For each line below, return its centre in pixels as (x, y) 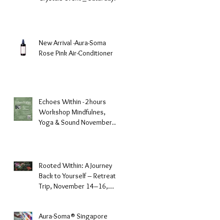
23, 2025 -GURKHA (67, 133)
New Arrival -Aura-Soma (72, 43)
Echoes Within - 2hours (61, 102)
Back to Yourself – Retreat (77, 176)
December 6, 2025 (67, 9)
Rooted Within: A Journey (75, 166)
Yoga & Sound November (60, 123)
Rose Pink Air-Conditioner (76, 53)
